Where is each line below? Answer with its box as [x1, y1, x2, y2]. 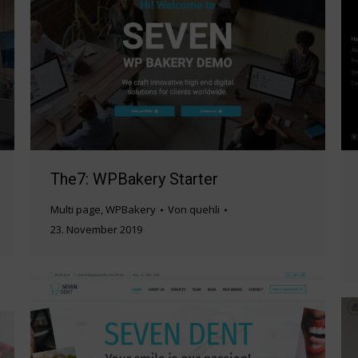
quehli [189, 202, 220, 217]
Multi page [50, 202, 101, 217]
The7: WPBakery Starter [50, 169, 218, 189]
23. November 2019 [50, 222, 142, 237]
